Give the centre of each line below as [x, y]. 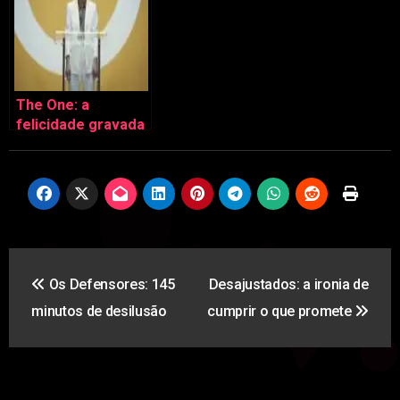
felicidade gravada [80, 125]
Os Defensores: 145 [110, 285]
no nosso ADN [63, 144]
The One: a [52, 105]
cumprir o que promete [281, 312]
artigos [54, 338]
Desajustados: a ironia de [288, 285]
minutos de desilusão [99, 312]
